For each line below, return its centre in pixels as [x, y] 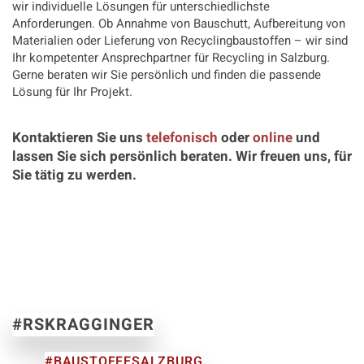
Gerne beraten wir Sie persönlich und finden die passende [167, 75]
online [273, 138]
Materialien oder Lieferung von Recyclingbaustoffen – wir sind [180, 41]
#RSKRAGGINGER [83, 325]
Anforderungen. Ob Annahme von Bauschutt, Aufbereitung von [179, 24]
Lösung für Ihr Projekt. [72, 92]
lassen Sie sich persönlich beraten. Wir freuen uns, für [182, 157]
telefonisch [182, 138]
